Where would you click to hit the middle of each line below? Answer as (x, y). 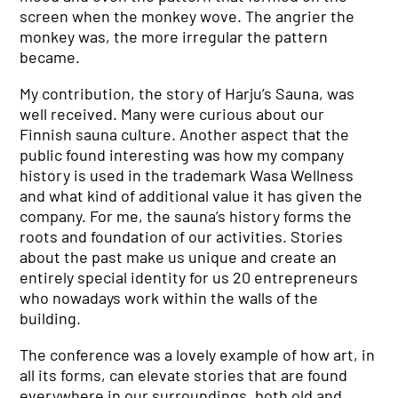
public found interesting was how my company (182, 155)
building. (51, 318)
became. (50, 57)
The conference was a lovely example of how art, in (198, 354)
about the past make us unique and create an (179, 257)
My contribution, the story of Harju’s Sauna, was (187, 93)
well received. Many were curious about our (172, 114)
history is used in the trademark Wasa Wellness (187, 175)
